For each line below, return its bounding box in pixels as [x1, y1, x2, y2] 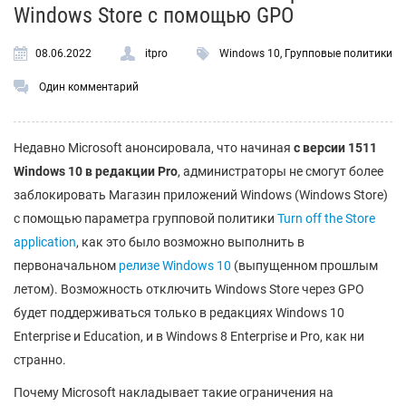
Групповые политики [285, 47, 392, 60]
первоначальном [14, 258, 119, 273]
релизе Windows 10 [119, 258, 231, 273]
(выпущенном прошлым [231, 258, 378, 273]
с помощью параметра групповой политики [14, 211, 277, 226]
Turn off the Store [277, 211, 375, 226]
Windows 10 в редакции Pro [14, 164, 178, 179]
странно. [14, 353, 66, 367]
